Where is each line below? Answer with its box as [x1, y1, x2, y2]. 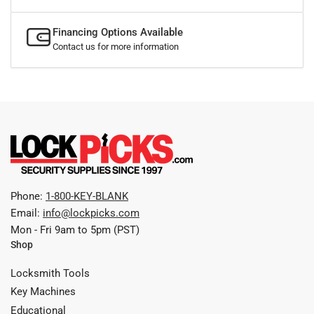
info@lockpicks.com [43, 206, 139, 219]
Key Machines [11, 285, 76, 299]
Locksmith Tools [11, 266, 90, 280]
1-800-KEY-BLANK [46, 189, 128, 203]
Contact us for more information [53, 41, 179, 52]
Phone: [11, 189, 46, 203]
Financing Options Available [53, 25, 183, 39]
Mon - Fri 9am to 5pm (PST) [11, 223, 139, 236]
